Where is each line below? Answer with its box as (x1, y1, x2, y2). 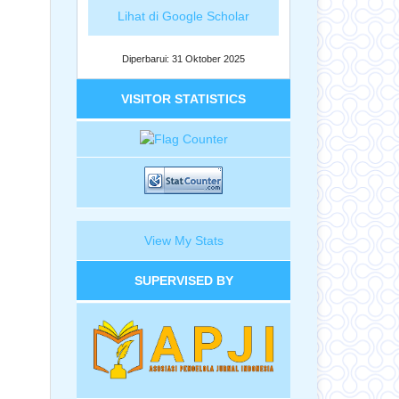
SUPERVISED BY (134, 273, 233, 288)
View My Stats (143, 232, 224, 248)
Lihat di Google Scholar (118, 8, 249, 23)
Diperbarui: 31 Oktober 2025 (122, 53, 245, 64)
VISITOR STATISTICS (121, 91, 246, 106)
